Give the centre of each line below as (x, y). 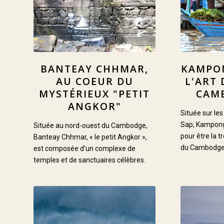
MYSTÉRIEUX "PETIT (95, 93)
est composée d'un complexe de (84, 148)
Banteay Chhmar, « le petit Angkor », (90, 137)
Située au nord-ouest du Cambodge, (90, 125)
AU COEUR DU (94, 81)
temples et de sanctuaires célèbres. (89, 160)
